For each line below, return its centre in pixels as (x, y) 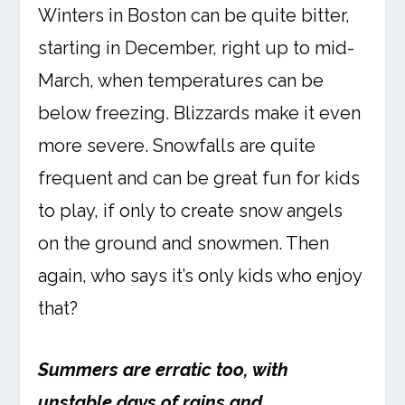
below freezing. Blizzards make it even (200, 113)
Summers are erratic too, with (164, 370)
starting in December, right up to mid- (197, 48)
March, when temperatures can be (181, 80)
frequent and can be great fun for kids (199, 178)
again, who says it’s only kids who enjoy (200, 276)
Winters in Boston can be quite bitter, (194, 15)
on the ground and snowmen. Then (184, 243)
